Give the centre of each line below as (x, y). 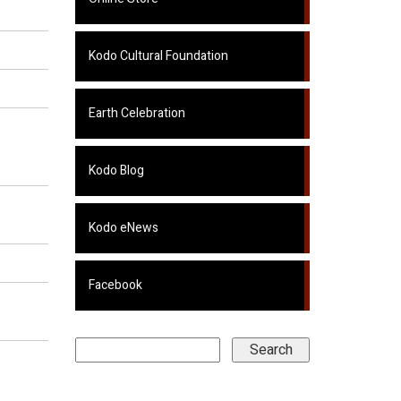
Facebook (115, 285)
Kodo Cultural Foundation (158, 56)
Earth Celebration (137, 113)
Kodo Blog (116, 171)
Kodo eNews (123, 228)
